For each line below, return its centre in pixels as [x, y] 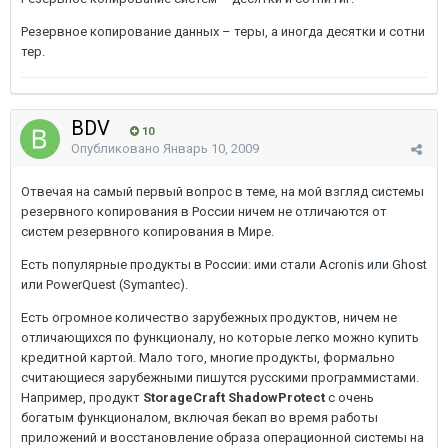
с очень [349, 397]
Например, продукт [82, 397]
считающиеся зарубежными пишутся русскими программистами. [220, 377]
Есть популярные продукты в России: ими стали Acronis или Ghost [224, 264]
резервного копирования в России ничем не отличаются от [204, 211]
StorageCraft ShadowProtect [234, 397]
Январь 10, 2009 [211, 148]
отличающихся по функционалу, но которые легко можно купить [220, 337]
